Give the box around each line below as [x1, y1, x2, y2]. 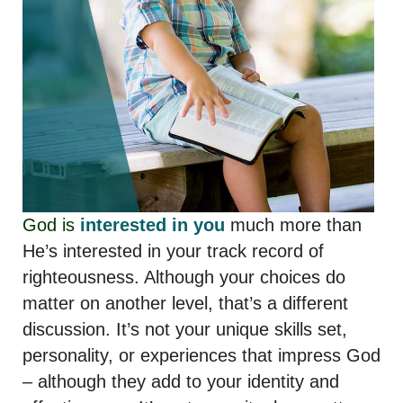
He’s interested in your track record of [22, 240, 324, 261]
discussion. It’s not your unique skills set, [22, 318, 347, 339]
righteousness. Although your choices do [22, 266, 345, 287]
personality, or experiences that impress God [22, 345, 381, 365]
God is [22, 214, 80, 235]
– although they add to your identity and [22, 371, 339, 391]
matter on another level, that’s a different [22, 292, 348, 313]
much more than [225, 214, 362, 235]
